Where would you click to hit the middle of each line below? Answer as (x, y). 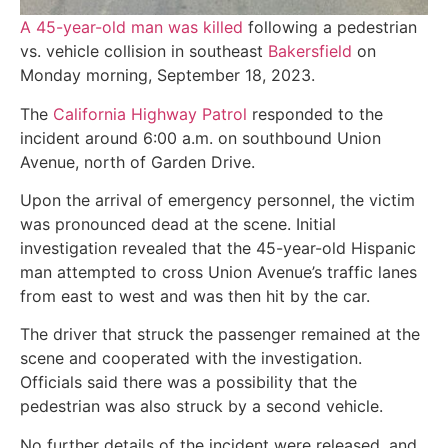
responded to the (315, 113)
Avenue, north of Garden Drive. (137, 161)
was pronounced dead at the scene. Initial (178, 223)
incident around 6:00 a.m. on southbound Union (200, 137)
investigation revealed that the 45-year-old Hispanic (218, 247)
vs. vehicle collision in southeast (144, 51)
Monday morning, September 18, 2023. (167, 75)
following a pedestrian (330, 27)
